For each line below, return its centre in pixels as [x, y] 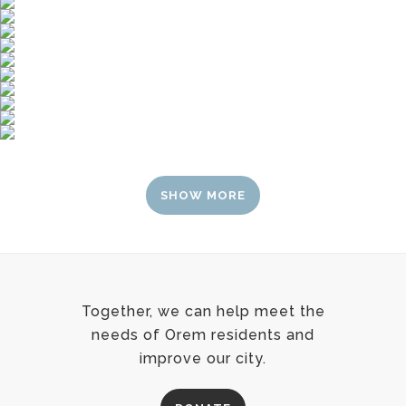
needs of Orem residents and [203, 334]
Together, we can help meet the [203, 311]
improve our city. [203, 358]
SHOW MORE [203, 195]
